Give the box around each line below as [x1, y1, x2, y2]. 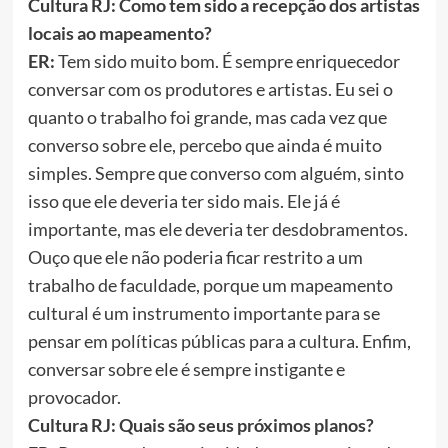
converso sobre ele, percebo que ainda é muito [27, 134, 382, 157]
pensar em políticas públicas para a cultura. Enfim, [27, 330, 411, 353]
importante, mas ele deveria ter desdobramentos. [27, 218, 408, 241]
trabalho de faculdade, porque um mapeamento [27, 274, 393, 297]
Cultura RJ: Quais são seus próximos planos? [27, 414, 374, 437]
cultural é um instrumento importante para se [27, 302, 380, 325]
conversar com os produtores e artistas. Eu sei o [27, 78, 393, 101]
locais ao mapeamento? [27, 22, 212, 45]
